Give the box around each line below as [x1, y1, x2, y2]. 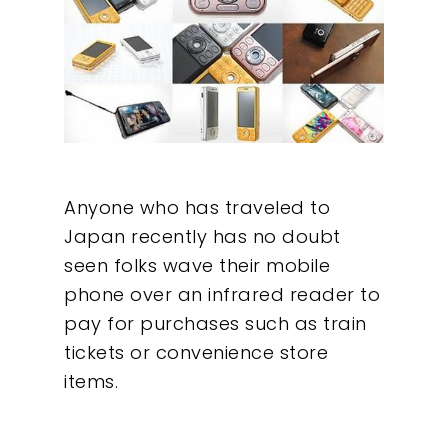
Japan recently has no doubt [64, 223, 341, 249]
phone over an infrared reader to [64, 281, 380, 307]
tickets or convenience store [64, 339, 328, 365]
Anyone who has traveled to [64, 194, 330, 220]
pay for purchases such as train [64, 310, 367, 336]
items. [64, 368, 118, 394]
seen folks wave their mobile [64, 252, 330, 278]
